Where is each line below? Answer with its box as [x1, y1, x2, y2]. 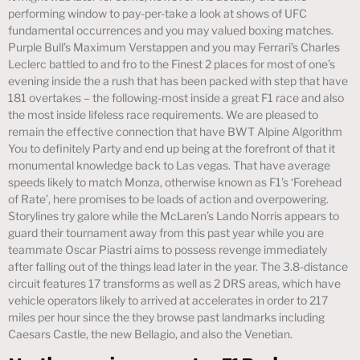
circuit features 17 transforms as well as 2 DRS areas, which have [8, 276, 341, 290]
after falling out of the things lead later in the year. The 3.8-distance [8, 259, 348, 273]
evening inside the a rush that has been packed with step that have [8, 73, 348, 88]
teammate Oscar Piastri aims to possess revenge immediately [8, 242, 327, 256]
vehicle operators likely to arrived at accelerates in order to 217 [8, 292, 328, 307]
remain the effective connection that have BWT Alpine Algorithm [8, 124, 342, 138]
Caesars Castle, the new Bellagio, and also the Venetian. [8, 326, 292, 341]
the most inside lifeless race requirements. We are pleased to [8, 107, 318, 121]
